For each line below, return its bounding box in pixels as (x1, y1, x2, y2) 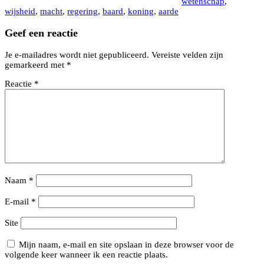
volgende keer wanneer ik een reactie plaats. (5, 249, 168, 259)
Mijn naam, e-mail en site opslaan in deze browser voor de (19, 239, 234, 249)
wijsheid (5, 6, 35, 16)
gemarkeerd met (5, 60, 67, 70)
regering (67, 6, 98, 16)
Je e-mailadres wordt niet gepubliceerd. (5, 49, 149, 60)
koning (128, 6, 154, 16)
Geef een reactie (5, 27, 78, 39)
